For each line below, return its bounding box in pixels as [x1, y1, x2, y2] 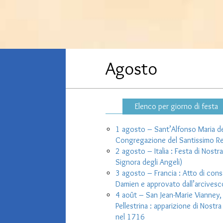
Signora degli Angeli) [115, 157, 182, 167]
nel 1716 [115, 212, 145, 222]
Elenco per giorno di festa [134, 102, 218, 111]
